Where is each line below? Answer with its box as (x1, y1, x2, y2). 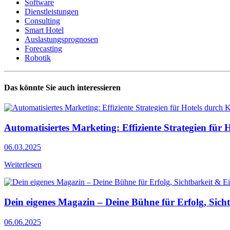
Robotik (25, 53, 51, 63)
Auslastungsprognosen (25, 35, 98, 44)
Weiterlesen (4, 160, 42, 169)
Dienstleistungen (25, 7, 79, 16)
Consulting (25, 16, 60, 26)
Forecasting (25, 44, 62, 53)
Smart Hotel (25, 26, 64, 35)
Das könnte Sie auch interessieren (4, 83, 121, 92)
